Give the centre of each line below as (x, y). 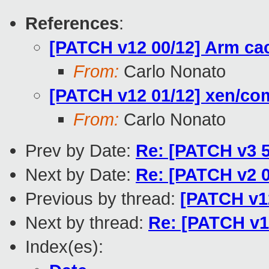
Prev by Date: (80, 151)
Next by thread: (87, 223)
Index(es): (64, 247)
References (72, 23)
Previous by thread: (103, 199)
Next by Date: (80, 175)
